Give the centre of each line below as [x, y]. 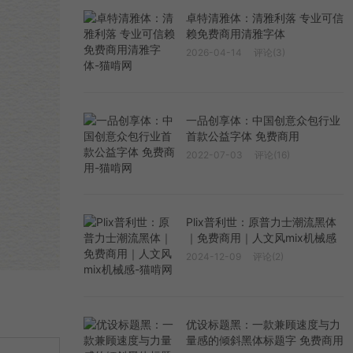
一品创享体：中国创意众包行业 [263, 120]
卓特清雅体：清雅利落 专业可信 [265, 17]
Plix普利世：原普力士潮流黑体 [261, 222]
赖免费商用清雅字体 [236, 33]
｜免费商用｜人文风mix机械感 [261, 238]
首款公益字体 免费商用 [243, 136]
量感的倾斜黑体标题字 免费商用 [265, 340]
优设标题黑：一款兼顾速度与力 [263, 325]
